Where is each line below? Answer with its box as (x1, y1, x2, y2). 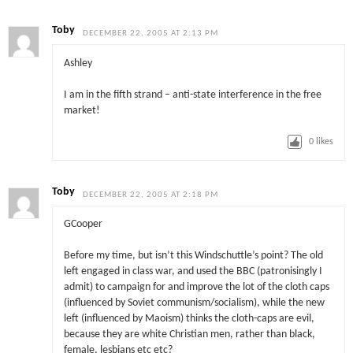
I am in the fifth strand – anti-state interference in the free (63, 89, 321, 100)
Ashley (63, 58, 92, 69)
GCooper (63, 219, 102, 230)
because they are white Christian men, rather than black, (63, 329, 315, 340)
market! (63, 105, 100, 116)
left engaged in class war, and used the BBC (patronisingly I (63, 266, 322, 277)
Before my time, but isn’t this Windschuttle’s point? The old (63, 251, 323, 262)
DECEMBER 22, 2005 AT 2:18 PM (83, 190, 219, 199)
